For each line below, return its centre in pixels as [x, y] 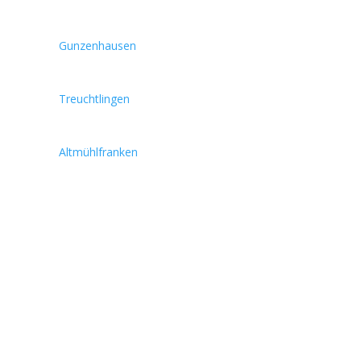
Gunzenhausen [98, 46]
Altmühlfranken [99, 152]
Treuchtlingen [95, 99]
